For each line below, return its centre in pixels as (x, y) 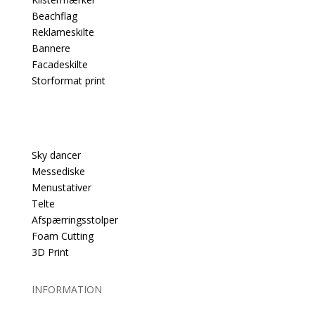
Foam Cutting (62, 236)
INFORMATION (66, 290)
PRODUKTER (61, 118)
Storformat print (68, 81)
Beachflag (54, 16)
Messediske (58, 172)
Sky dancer (56, 155)
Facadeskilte (59, 65)
